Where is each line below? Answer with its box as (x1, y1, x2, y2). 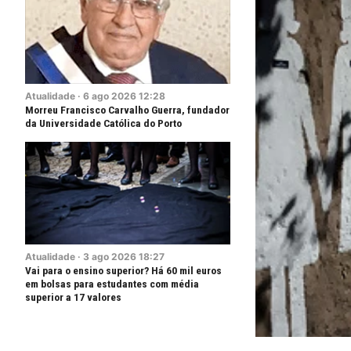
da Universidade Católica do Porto (25, 117, 182, 129)
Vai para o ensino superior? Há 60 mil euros (25, 264, 222, 277)
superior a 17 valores (25, 291, 121, 303)
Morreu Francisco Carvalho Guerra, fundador (25, 103, 230, 116)
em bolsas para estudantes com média (25, 277, 199, 290)
